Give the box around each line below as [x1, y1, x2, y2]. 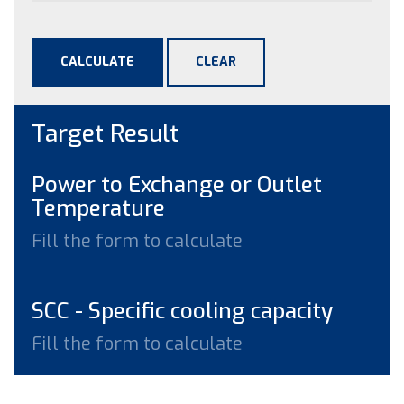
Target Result [32, 117, 179, 150]
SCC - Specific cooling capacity [32, 296, 333, 326]
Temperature [32, 193, 165, 223]
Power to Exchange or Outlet [32, 170, 322, 199]
